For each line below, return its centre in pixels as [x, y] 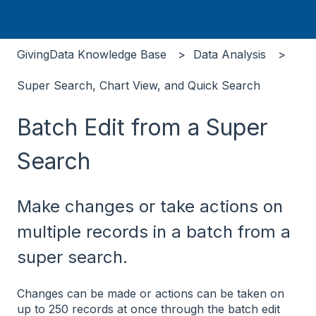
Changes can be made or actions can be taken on [151, 294]
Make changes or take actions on [150, 206]
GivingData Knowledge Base [92, 54]
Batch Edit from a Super [142, 127]
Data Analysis [230, 54]
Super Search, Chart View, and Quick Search [139, 86]
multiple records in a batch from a [154, 231]
